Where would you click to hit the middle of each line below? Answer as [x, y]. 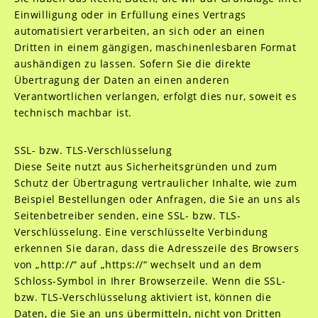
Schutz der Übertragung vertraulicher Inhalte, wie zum [155, 183]
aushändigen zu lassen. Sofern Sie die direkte [132, 64]
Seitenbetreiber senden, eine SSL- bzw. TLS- [127, 215]
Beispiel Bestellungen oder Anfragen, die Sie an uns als [157, 199]
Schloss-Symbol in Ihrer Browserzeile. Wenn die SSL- [150, 281]
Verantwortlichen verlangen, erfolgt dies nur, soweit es [155, 96]
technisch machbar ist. [73, 113]
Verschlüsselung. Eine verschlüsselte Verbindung [141, 232]
